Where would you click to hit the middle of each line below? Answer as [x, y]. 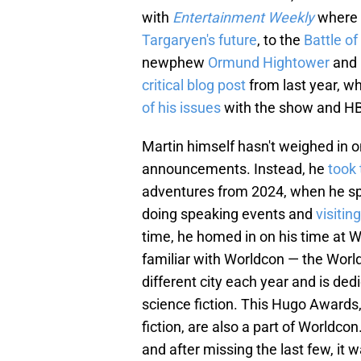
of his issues [181, 108]
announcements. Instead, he [235, 169]
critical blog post [194, 85]
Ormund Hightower [269, 63]
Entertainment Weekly [243, 18]
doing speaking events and [229, 214]
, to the [280, 40]
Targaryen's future [199, 40]
